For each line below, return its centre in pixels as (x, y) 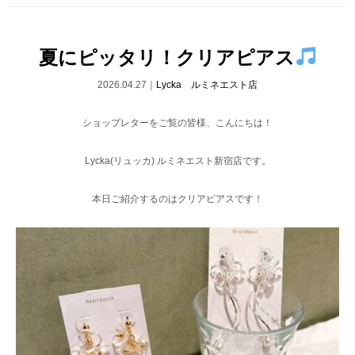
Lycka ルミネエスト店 (207, 85)
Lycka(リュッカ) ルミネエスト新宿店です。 (177, 161)
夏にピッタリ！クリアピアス (166, 57)
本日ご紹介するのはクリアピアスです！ (177, 199)
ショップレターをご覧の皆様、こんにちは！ (177, 123)
